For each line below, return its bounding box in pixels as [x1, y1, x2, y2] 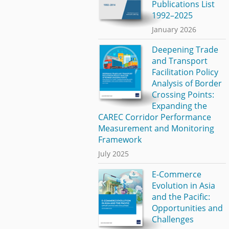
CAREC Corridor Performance [98, 111, 211, 123]
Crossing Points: [151, 89, 214, 101]
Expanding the [151, 100, 207, 112]
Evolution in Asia [151, 179, 215, 191]
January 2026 [151, 24, 196, 34]
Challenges [151, 213, 194, 225]
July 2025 [98, 149, 129, 159]
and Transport [151, 55, 208, 67]
